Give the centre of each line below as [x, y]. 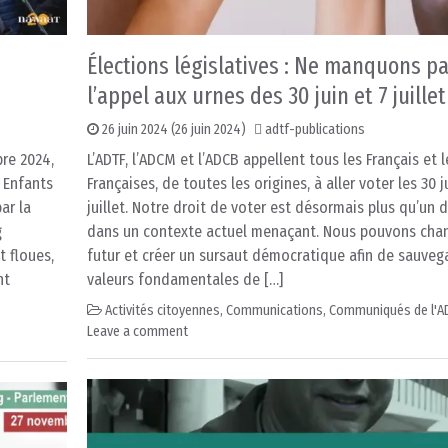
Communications [274, 311]
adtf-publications [315, 130]
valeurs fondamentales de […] [185, 280]
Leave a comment [137, 332]
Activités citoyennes [162, 311]
